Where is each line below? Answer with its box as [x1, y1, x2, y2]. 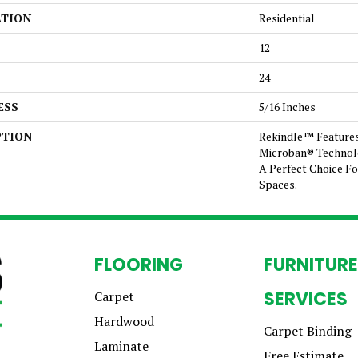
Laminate [94, 337, 149, 355]
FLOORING [94, 253, 183, 277]
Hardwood [94, 312, 154, 330]
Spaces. [259, 177, 297, 192]
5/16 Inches [259, 99, 316, 114]
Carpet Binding [264, 322, 352, 340]
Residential [259, 10, 315, 26]
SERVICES [264, 287, 348, 312]
